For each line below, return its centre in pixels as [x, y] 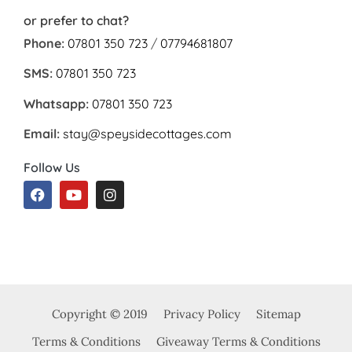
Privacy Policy [202, 314]
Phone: [44, 43]
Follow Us [52, 168]
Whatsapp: [56, 103]
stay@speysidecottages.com [147, 133]
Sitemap [278, 314]
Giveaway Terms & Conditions [238, 342]
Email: [42, 133]
